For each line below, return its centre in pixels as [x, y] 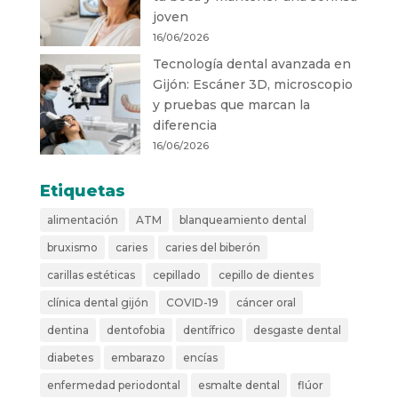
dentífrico [209, 330]
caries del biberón [212, 248]
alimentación [82, 220]
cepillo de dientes [266, 275]
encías [200, 358]
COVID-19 [192, 303]
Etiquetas [82, 191]
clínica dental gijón [97, 303]
